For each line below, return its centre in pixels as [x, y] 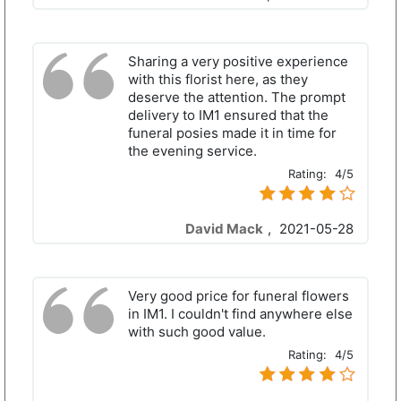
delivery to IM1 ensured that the [228, 115]
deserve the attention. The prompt [237, 98]
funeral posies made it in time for [232, 133]
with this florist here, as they [218, 80]
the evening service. [192, 151]
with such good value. [197, 332]
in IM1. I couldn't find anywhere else [240, 314]
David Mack [224, 229]
